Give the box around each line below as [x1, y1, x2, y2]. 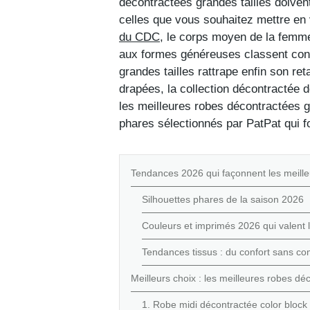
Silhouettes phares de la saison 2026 [142, 193, 304, 205]
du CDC [119, 30, 160, 44]
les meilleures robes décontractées [119, 99, 304, 113]
